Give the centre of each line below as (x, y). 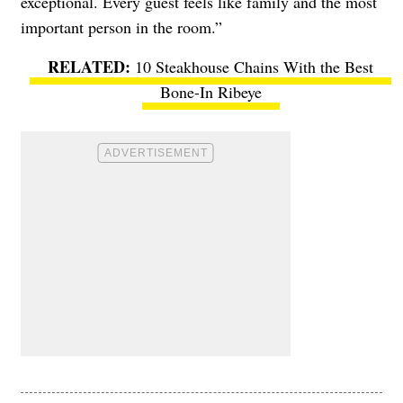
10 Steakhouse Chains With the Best (254, 67)
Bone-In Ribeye (210, 92)
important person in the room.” (121, 27)
